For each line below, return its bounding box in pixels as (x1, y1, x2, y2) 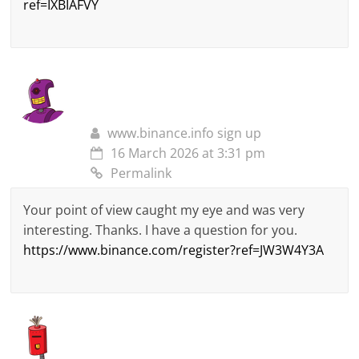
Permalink (111, 164, 172, 183)
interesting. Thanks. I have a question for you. (23, 221, 298, 240)
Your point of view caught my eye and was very (23, 201, 305, 220)
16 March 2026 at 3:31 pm (111, 144, 266, 163)
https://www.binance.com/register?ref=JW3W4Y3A (23, 241, 325, 260)
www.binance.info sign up (107, 124, 262, 143)
